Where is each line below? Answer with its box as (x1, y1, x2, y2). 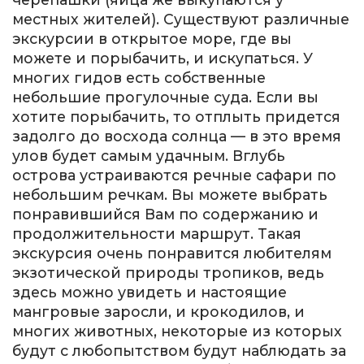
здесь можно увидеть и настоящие (12, 283, 287, 301)
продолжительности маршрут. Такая (12, 224, 301, 242)
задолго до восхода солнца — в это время (12, 127, 341, 145)
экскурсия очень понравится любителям (12, 244, 331, 262)
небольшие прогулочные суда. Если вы (12, 88, 318, 106)
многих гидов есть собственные (12, 68, 266, 86)
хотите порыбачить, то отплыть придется (12, 107, 340, 125)
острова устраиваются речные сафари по (12, 166, 336, 184)
